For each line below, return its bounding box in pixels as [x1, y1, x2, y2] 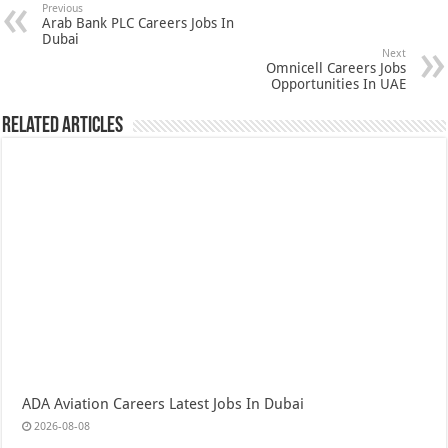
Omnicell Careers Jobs [265, 60, 406, 76]
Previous [42, 2, 84, 15]
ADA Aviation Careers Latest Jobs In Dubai [22, 395, 305, 414]
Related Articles [2, 115, 124, 138]
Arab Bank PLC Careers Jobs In [42, 15, 235, 31]
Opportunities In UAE [270, 76, 406, 92]
